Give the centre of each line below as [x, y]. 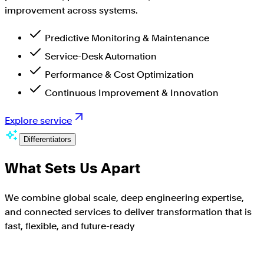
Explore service [38, 121]
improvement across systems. [71, 11]
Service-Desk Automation [101, 57]
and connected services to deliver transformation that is [128, 212]
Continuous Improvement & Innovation [132, 93]
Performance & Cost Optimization [119, 75]
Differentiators [47, 140]
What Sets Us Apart [72, 169]
